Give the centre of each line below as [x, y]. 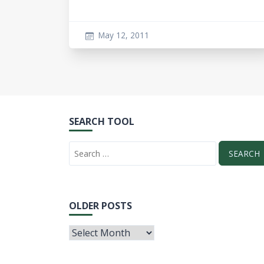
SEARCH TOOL [102, 121]
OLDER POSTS [100, 205]
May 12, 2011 [123, 35]
